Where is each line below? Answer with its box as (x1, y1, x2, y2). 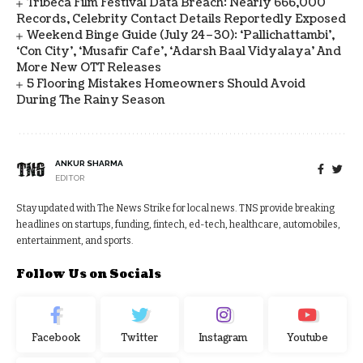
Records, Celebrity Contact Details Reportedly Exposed (16, 11, 346, 28)
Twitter (121, 331, 158, 346)
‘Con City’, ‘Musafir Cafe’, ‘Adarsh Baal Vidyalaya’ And (16, 44, 341, 60)
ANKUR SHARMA (55, 159, 123, 169)
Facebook (31, 331, 80, 346)
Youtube (286, 331, 328, 346)
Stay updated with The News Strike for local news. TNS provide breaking (16, 203, 335, 215)
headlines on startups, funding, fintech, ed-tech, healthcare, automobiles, (16, 219, 340, 231)
